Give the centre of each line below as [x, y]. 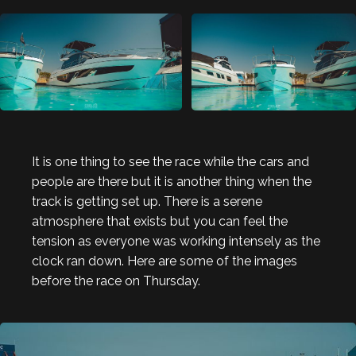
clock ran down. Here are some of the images [164, 261]
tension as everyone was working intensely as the [176, 241]
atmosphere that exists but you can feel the [160, 221]
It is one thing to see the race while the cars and [170, 161]
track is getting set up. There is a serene [147, 201]
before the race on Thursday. [116, 281]
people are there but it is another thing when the [172, 181]
